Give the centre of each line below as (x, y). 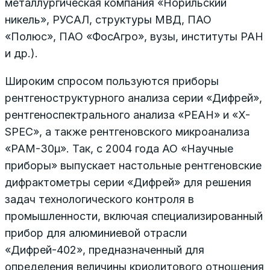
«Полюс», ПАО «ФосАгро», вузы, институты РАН (134, 36)
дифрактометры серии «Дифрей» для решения (128, 182)
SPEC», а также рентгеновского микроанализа (127, 131)
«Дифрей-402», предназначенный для (105, 250)
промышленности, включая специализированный (134, 216)
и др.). (21, 53)
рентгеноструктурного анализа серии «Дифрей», (133, 98)
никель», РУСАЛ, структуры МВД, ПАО (108, 19)
